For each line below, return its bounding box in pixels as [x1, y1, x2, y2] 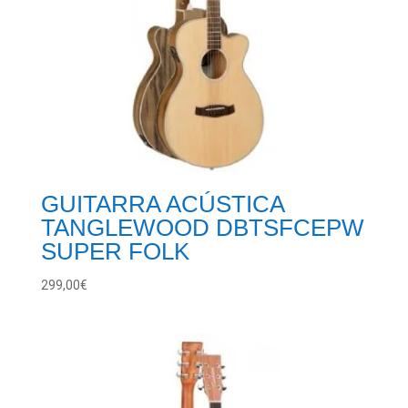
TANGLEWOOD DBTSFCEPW [40, 214, 364, 242]
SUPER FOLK [40, 238, 189, 266]
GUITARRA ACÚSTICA [40, 190, 284, 219]
